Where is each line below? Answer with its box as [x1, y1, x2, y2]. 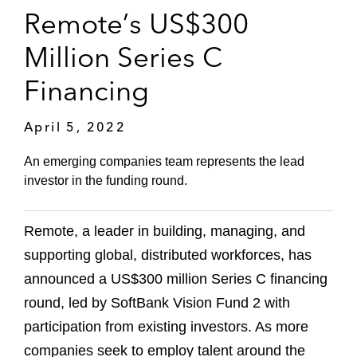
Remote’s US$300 [24, 6, 249, 41]
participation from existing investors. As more [24, 319, 308, 335]
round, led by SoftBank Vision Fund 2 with [24, 295, 290, 312]
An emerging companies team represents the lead [24, 155, 304, 169]
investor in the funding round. [24, 174, 187, 188]
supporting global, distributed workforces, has [24, 247, 312, 264]
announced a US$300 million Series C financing [24, 271, 328, 288]
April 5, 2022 [24, 118, 127, 135]
